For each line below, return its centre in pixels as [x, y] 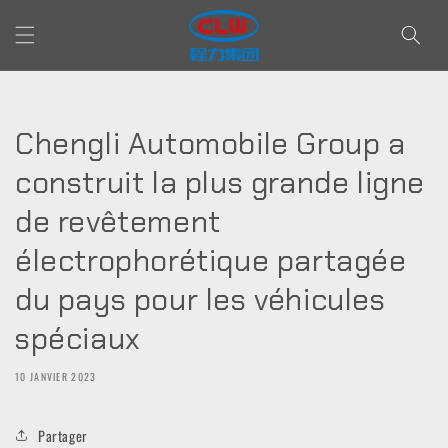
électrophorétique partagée [211, 260]
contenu [54, 48]
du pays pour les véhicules [200, 299]
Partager [63, 435]
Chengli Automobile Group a [210, 143]
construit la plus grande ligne [220, 182]
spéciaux [78, 338]
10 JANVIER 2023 [56, 376]
